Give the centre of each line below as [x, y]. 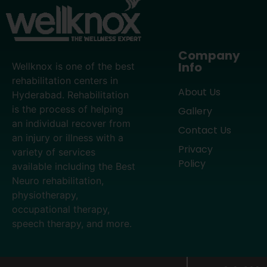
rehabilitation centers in [65, 80]
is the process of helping [68, 109]
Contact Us [205, 131]
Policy [192, 164]
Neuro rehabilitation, [58, 180]
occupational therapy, [61, 209]
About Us [200, 92]
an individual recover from [71, 123]
